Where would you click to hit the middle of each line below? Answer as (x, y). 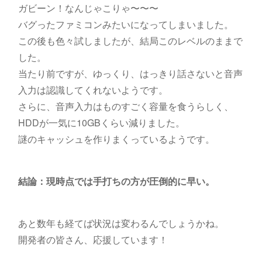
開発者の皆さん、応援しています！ (93, 240)
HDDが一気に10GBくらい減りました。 (101, 123)
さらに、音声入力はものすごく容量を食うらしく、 (125, 106)
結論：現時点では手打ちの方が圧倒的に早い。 (116, 181)
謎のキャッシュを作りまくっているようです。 (116, 139)
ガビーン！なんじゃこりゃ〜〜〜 (88, 8)
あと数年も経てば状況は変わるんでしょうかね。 (121, 223)
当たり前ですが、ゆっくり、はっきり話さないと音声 (130, 74)
